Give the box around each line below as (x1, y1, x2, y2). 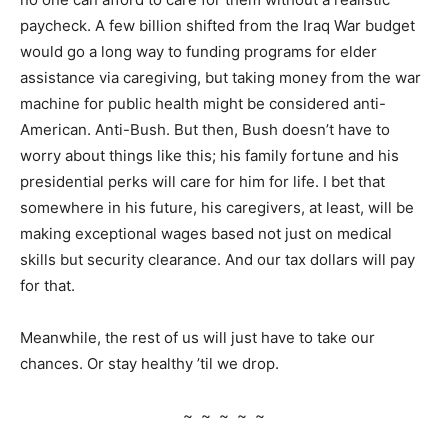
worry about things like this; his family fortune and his (20, 146, 399, 166)
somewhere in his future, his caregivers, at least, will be (20, 198, 414, 218)
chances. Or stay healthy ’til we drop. (20, 354, 279, 374)
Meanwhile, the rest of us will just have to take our (20, 328, 375, 348)
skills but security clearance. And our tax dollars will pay (20, 250, 415, 270)
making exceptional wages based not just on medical (20, 224, 392, 244)
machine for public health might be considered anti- (20, 94, 386, 114)
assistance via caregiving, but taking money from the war (20, 68, 421, 88)
